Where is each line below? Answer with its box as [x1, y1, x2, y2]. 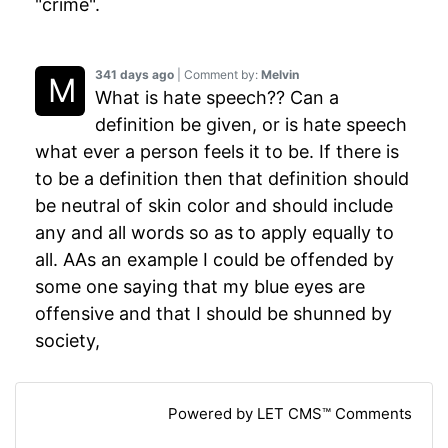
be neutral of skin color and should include [35, 194, 393, 216]
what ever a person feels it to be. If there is [35, 140, 399, 162]
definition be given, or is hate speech [95, 113, 407, 135]
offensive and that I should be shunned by [35, 302, 392, 324]
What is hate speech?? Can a [95, 86, 339, 108]
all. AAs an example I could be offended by [35, 248, 394, 270]
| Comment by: [174, 66, 261, 82]
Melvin [261, 66, 299, 82]
